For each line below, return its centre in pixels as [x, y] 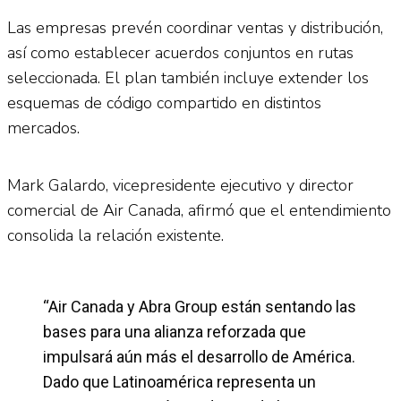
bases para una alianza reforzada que [175, 331]
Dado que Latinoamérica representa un [179, 381]
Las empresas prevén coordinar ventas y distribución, [195, 27]
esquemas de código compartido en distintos [164, 102]
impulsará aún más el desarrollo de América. [199, 356]
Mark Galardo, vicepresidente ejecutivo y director [180, 185]
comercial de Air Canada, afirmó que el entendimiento [199, 210]
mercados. [43, 128]
